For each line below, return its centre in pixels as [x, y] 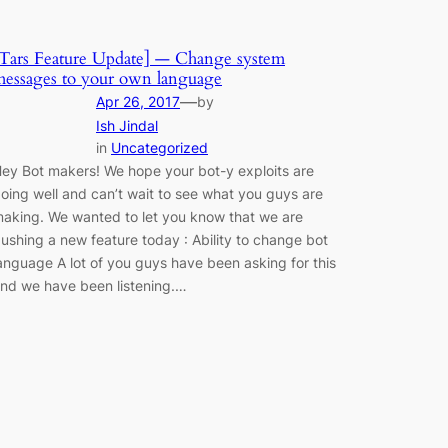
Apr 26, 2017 [138, 102]
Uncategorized [159, 148]
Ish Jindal [127, 126]
